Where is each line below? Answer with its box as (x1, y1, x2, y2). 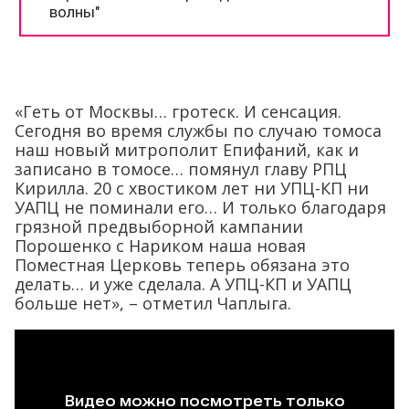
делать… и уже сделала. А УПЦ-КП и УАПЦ (15, 273, 351, 296)
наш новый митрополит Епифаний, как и (15, 139, 359, 162)
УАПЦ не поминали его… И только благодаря (15, 196, 386, 219)
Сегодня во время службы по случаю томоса (15, 120, 382, 142)
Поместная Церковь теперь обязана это (15, 254, 350, 277)
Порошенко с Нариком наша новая (15, 235, 306, 257)
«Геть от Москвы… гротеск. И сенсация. (15, 100, 341, 123)
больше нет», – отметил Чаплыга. (15, 292, 291, 315)
